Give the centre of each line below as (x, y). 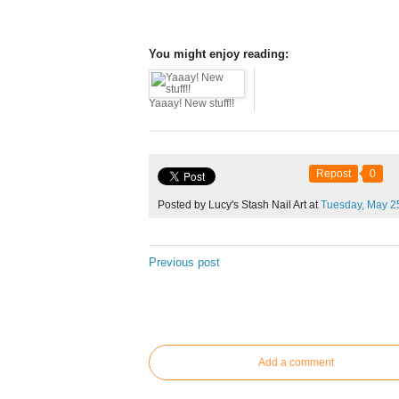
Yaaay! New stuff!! (191, 103)
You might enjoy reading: (219, 54)
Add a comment (296, 362)
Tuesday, (342, 205)
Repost (334, 174)
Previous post (184, 262)
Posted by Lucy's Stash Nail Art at (239, 205)
